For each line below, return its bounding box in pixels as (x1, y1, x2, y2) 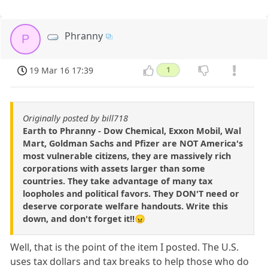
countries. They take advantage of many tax (23, 175, 212, 187)
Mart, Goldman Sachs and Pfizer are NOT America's (23, 138, 243, 150)
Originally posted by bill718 (23, 112, 128, 124)
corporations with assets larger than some (23, 163, 205, 175)
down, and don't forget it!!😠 (23, 213, 145, 225)
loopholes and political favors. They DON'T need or (23, 188, 239, 200)
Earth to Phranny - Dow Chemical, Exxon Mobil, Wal (23, 125, 241, 137)
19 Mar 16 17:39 (29, 65, 94, 77)
